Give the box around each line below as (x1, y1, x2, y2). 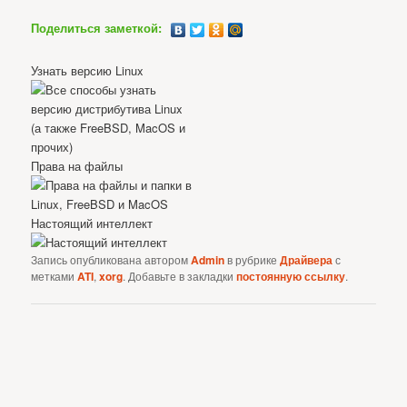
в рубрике (224, 251, 281, 267)
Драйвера (280, 251, 333, 268)
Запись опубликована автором (31, 251, 192, 267)
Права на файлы (31, 156, 124, 174)
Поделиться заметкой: (31, 19, 163, 37)
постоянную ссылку (236, 267, 346, 284)
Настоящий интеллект (31, 213, 154, 232)
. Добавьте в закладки (123, 267, 237, 283)
